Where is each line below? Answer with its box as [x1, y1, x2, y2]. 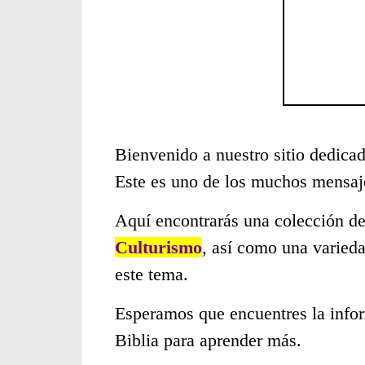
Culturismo [114, 237, 202, 257]
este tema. [114, 264, 188, 284]
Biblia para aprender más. [114, 330, 301, 350]
